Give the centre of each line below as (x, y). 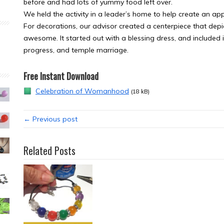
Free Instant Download (61, 76)
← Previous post (50, 119)
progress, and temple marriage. (76, 50)
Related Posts (49, 150)
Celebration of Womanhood (82, 91)
